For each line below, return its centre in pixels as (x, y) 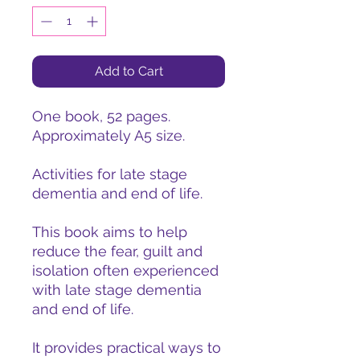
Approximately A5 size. (110, 135)
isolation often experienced (125, 270)
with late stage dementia (117, 290)
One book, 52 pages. (101, 116)
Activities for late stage (110, 174)
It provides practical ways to (127, 348)
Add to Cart (129, 71)
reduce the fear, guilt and (117, 251)
